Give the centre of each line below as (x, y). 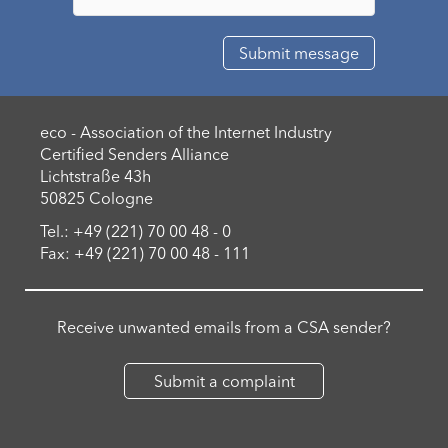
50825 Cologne (96, 198)
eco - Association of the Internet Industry (186, 132)
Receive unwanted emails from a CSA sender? (224, 327)
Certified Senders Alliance (134, 154)
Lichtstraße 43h (95, 176)
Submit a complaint (224, 381)
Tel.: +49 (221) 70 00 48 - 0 (135, 231)
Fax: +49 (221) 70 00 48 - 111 (145, 253)
